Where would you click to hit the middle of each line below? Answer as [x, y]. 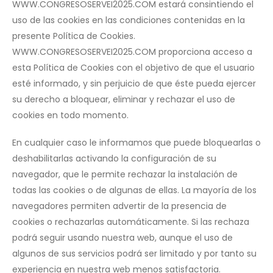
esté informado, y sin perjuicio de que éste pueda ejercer [134, 83]
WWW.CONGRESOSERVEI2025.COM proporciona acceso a [132, 51]
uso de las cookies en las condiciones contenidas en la [129, 20]
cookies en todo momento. [70, 115]
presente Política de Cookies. [74, 36]
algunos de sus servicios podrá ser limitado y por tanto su [134, 253]
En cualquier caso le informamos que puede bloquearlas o [136, 142]
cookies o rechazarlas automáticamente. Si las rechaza [131, 222]
